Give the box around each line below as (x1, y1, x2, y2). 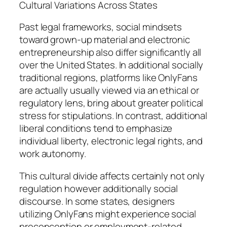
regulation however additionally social (19, 181, 178, 195)
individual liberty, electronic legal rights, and (19, 134, 203, 148)
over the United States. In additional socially (19, 58, 204, 72)
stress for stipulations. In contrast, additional (19, 109, 208, 123)
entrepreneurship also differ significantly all (19, 46, 202, 59)
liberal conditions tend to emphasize (19, 122, 173, 135)
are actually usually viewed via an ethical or (19, 84, 199, 97)
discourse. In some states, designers (19, 194, 175, 208)
